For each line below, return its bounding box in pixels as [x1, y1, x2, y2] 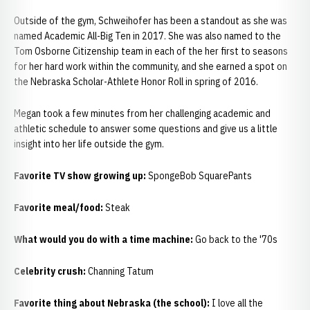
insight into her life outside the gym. [14, 138, 164, 150]
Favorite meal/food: [14, 201, 103, 214]
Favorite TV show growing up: [14, 170, 146, 182]
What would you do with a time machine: [14, 233, 193, 246]
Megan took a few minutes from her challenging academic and [14, 107, 271, 120]
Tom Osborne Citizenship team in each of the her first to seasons [14, 45, 288, 57]
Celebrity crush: [14, 265, 86, 277]
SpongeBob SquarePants [148, 170, 252, 182]
